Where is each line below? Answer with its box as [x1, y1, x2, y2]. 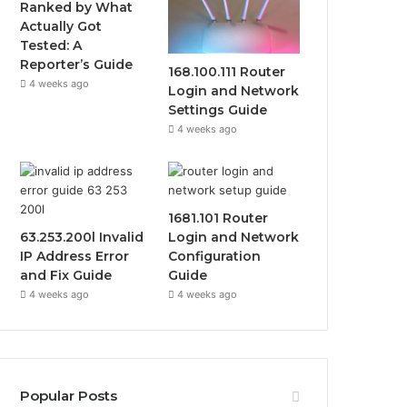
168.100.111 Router [168, 63, 286, 80]
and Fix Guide [20, 266, 113, 283]
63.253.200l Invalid [20, 228, 144, 245]
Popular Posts [20, 386, 118, 404]
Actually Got [20, 18, 103, 35]
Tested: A [20, 37, 83, 54]
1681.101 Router [168, 209, 269, 226]
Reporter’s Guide [20, 56, 134, 73]
